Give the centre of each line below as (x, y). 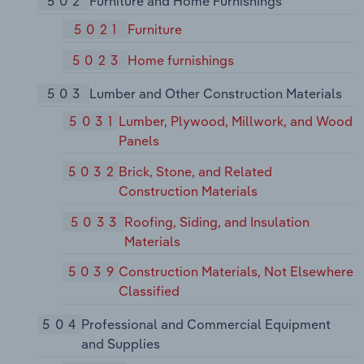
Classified (149, 291)
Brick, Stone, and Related (196, 171)
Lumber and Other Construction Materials (215, 93)
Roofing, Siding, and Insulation (217, 221)
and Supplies (120, 344)
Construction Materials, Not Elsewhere (236, 272)
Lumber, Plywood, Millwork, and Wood (235, 121)
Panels (139, 141)
